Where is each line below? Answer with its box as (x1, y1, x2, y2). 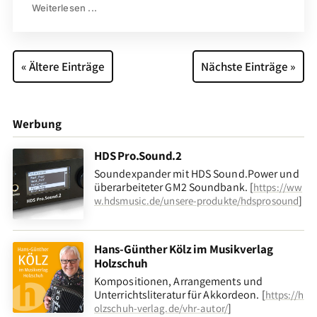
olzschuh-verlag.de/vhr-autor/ (93, 301, 228, 315)
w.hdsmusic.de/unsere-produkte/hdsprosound (93, 193, 299, 207)
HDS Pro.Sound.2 (93, 147, 182, 163)
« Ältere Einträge (21, 58, 105, 74)
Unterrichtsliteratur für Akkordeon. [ (93, 287, 265, 302)
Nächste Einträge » (201, 58, 296, 74)
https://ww (253, 180, 303, 194)
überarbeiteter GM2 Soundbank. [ (93, 179, 254, 195)
